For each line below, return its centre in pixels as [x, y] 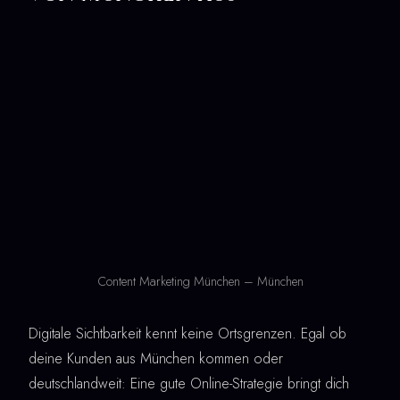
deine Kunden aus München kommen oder [156, 358]
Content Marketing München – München [200, 281]
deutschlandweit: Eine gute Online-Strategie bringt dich [189, 383]
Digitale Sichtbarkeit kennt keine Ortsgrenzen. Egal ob [187, 333]
